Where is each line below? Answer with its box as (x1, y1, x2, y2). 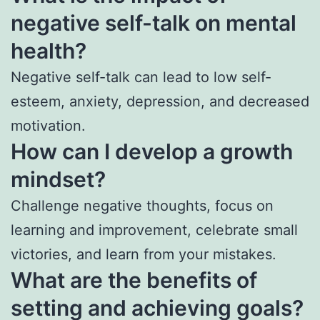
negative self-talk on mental (11, 9, 296, 36)
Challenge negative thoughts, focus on (11, 196, 274, 214)
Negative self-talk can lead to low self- (11, 68, 271, 86)
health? (11, 37, 86, 64)
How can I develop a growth (11, 138, 293, 164)
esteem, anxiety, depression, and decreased (11, 92, 309, 110)
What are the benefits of (11, 266, 257, 293)
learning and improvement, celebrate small (11, 221, 298, 239)
